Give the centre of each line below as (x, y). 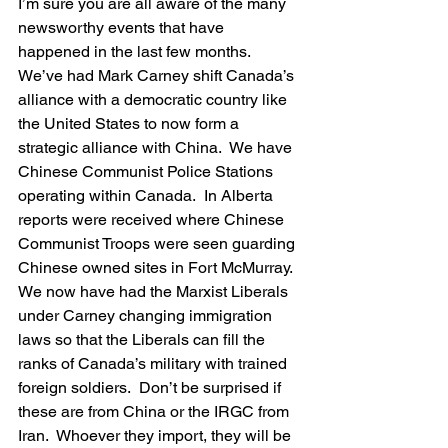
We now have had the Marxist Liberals (155, 291)
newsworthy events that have (123, 27)
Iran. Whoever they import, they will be (156, 435)
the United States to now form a (130, 123)
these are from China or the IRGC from (155, 411)
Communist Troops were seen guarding (158, 243)
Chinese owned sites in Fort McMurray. (159, 267)
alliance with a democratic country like (154, 99)
